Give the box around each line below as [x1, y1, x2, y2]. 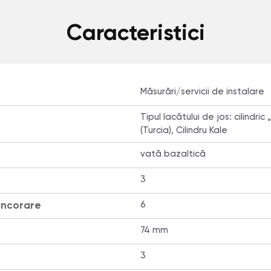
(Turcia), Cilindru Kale [140, 126, 227, 135]
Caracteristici [66, 22, 205, 45]
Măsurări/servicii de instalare [140, 87, 264, 96]
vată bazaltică [140, 149, 206, 158]
